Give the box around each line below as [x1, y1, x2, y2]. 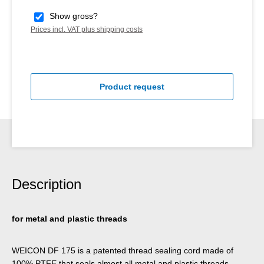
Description [12, 176, 81, 192]
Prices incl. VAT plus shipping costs [31, 25, 143, 34]
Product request [100, 81, 164, 91]
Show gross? [49, 11, 98, 21]
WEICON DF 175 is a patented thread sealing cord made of [12, 245, 233, 255]
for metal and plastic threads [12, 213, 127, 223]
